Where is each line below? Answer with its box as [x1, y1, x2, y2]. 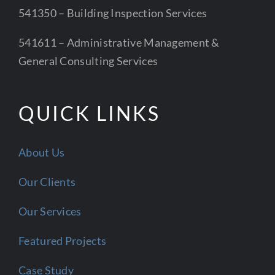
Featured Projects [18, 233, 107, 247]
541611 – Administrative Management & [18, 35, 220, 49]
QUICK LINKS [18, 101, 160, 125]
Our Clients [18, 174, 76, 188]
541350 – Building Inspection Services [18, 6, 207, 20]
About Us [18, 145, 65, 159]
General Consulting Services [18, 53, 158, 68]
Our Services [18, 204, 82, 218]
